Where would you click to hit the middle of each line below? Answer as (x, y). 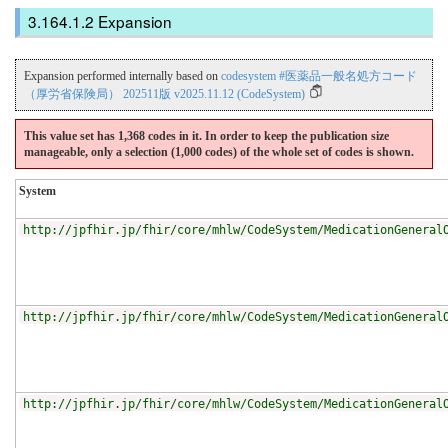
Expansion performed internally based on (122, 76)
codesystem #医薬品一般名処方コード (319, 76)
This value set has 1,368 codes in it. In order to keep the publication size (206, 136)
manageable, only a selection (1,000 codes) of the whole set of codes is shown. (219, 152)
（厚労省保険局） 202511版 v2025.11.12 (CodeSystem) (164, 94)
